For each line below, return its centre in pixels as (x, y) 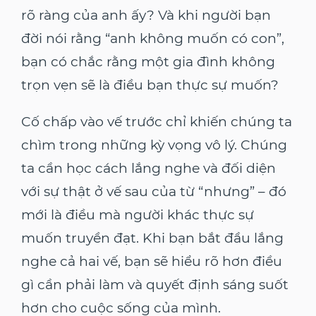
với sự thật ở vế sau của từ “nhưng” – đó (154, 192)
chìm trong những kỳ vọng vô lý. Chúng (154, 145)
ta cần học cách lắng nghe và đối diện (148, 169)
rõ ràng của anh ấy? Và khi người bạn (146, 16)
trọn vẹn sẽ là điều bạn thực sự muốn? (150, 85)
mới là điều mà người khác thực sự (138, 215)
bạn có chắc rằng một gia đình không (148, 62)
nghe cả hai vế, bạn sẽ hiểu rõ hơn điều (152, 262)
